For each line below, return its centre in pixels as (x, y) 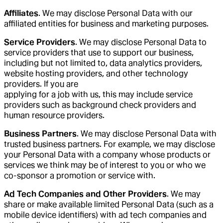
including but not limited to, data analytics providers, (103, 63)
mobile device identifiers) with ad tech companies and (105, 215)
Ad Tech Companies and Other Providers (85, 194)
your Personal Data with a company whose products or (107, 154)
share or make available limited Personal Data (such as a (109, 204)
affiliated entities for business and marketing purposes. (106, 23)
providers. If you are (41, 84)
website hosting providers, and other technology (96, 73)
